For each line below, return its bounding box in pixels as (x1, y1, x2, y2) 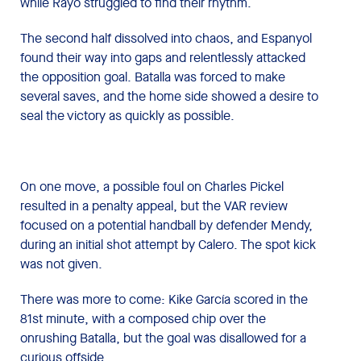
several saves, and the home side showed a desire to (20, 87, 318, 105)
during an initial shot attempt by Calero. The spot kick (20, 235, 316, 253)
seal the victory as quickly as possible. (20, 106, 234, 124)
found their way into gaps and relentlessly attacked (20, 48, 305, 66)
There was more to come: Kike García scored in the (20, 290, 308, 308)
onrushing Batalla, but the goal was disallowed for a (20, 329, 306, 346)
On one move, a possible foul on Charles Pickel (20, 177, 284, 195)
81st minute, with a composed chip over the (20, 309, 266, 327)
